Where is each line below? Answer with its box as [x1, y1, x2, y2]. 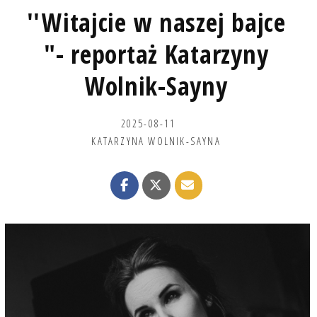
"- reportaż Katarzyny [44, 36, 269, 71]
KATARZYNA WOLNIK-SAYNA [91, 133, 221, 148]
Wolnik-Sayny [84, 68, 228, 103]
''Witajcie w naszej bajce [26, 4, 286, 40]
